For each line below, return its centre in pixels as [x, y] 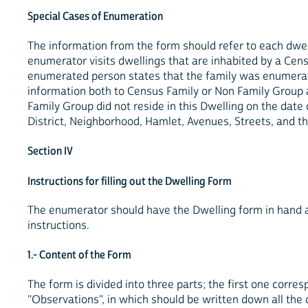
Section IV [50, 151]
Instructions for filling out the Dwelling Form [130, 181]
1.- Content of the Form [79, 255]
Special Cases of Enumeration [95, 17]
